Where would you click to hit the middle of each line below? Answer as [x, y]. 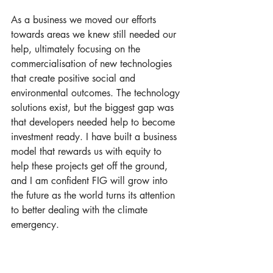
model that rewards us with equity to [88, 151]
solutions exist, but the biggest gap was [94, 108]
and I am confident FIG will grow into [91, 181]
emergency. [37, 225]
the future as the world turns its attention [94, 195]
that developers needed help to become [94, 122]
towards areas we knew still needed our [95, 34]
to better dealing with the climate [81, 210]
